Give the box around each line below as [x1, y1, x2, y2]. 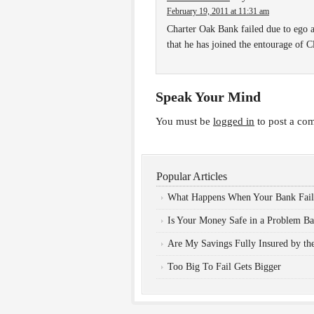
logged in [213, 116, 254, 127]
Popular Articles [156, 170, 227, 182]
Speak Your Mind [156, 89, 261, 104]
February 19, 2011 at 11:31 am [167, 6, 269, 16]
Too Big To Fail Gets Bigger [168, 261, 281, 272]
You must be [156, 116, 213, 127]
